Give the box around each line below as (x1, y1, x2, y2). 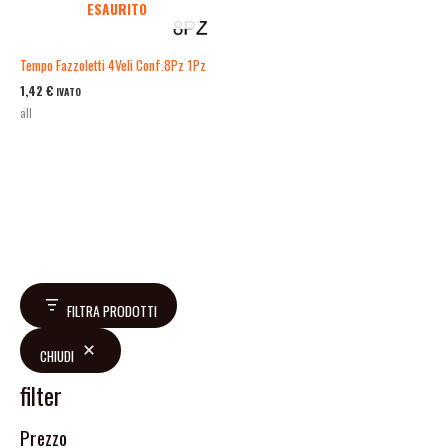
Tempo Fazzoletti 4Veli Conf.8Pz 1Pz (20, 55, 206, 76)
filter (20, 378, 62, 414)
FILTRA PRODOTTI (67, 301, 157, 322)
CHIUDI (40, 346, 74, 367)
